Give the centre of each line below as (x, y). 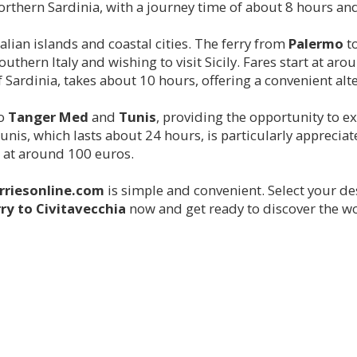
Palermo (316, 43)
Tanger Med (48, 116)
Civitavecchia (81, 208)
